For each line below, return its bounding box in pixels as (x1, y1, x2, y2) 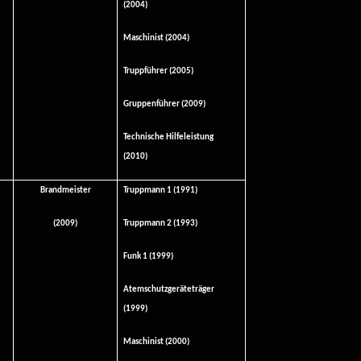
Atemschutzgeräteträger (123, 285, 215, 294)
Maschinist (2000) (123, 338, 190, 346)
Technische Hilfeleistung (123, 133, 214, 142)
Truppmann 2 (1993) (123, 219, 198, 228)
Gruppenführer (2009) (123, 100, 206, 109)
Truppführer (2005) (123, 67, 194, 76)
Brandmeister (39, 186, 91, 195)
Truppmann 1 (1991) (123, 186, 198, 195)
